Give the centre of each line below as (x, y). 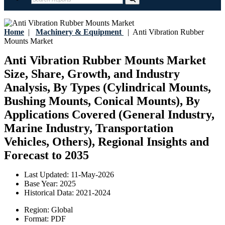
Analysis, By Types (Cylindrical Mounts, (107, 88)
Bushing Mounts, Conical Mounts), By (102, 101)
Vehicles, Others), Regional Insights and (106, 142)
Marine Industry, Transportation (89, 128)
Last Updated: (47, 175)
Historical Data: (50, 193)
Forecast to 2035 (46, 155)
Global (62, 210)
